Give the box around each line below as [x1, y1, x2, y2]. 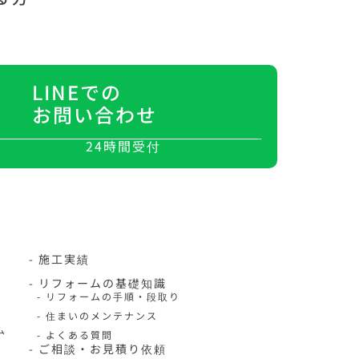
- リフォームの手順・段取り [36, 289, 180, 303]
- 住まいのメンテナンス [36, 309, 158, 322]
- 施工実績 [28, 251, 90, 267]
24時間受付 [85, 136, 161, 155]
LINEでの [32, 78, 122, 106]
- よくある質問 [36, 328, 113, 341]
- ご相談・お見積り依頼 [28, 341, 167, 357]
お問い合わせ [32, 100, 157, 128]
